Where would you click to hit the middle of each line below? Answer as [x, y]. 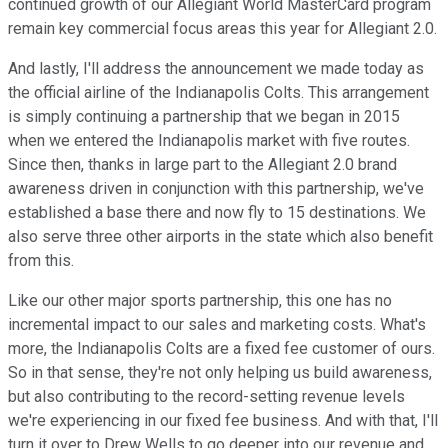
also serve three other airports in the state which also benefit [220, 237]
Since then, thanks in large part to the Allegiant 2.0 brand [202, 165]
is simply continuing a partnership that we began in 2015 [204, 117]
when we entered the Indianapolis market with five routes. [209, 141]
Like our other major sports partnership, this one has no [200, 301]
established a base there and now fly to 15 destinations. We [217, 213]
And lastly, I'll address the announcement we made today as [216, 69]
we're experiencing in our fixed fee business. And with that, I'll [223, 421]
